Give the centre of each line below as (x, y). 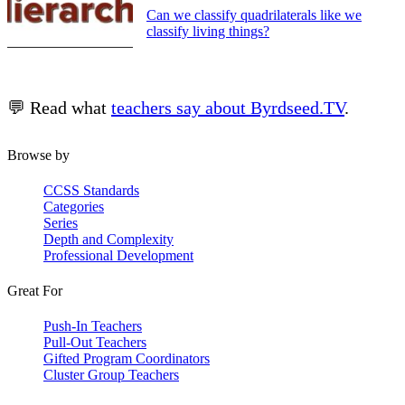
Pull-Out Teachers (95, 343)
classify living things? (208, 31)
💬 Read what (59, 107)
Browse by (38, 155)
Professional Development (118, 255)
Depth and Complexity (108, 239)
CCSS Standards (91, 190)
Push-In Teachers (93, 326)
